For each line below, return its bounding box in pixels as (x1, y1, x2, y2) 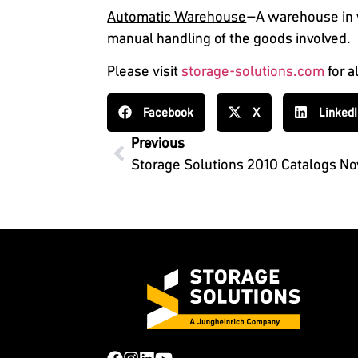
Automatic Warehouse (107, 6, 247, 26)
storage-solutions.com (181, 61, 325, 82)
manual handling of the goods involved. (107, 27, 352, 48)
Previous (131, 132, 185, 153)
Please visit (107, 61, 182, 82)
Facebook (143, 103, 194, 121)
